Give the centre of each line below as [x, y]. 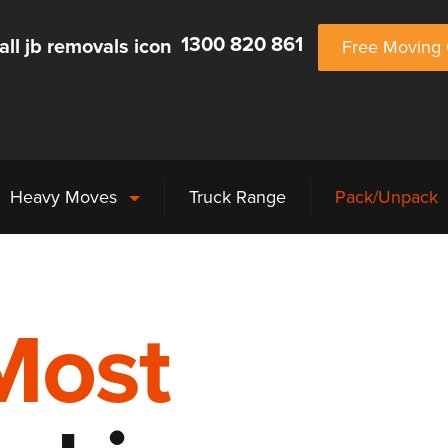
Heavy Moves [64, 197]
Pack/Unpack [386, 197]
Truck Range [237, 197]
